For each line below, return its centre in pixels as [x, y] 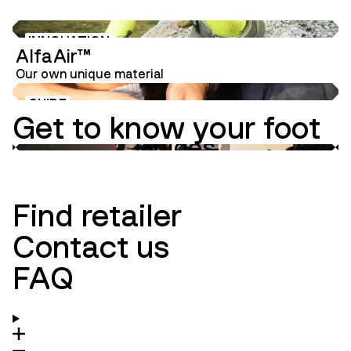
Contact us [91, 247]
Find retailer [97, 216]
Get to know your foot [166, 128]
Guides [175, 147]
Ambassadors [259, 157]
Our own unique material [90, 74]
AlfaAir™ [53, 56]
